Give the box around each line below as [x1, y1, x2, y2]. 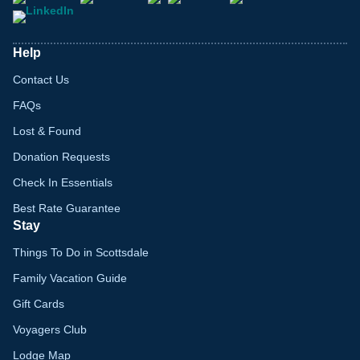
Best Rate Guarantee [13, 201, 121, 215]
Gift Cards [13, 297, 64, 310]
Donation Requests [13, 149, 110, 163]
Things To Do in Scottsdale [13, 245, 149, 259]
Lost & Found [13, 124, 81, 137]
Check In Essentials [13, 175, 112, 189]
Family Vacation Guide [13, 271, 127, 284]
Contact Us [13, 72, 69, 86]
